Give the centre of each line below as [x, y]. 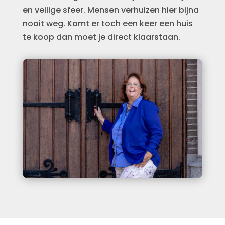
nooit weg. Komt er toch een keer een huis [107, 24]
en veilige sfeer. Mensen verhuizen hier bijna [110, 10]
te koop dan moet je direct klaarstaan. [101, 37]
